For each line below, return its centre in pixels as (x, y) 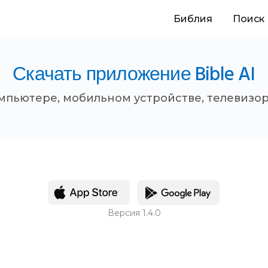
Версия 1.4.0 (134, 213)
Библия (193, 19)
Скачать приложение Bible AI (134, 75)
